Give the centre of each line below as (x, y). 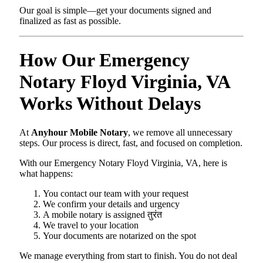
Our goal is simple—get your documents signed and (115, 10)
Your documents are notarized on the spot (119, 235)
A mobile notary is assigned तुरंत (102, 214)
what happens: (46, 173)
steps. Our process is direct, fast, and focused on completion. (131, 143)
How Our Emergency (104, 60)
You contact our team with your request (116, 193)
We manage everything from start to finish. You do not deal (128, 255)
